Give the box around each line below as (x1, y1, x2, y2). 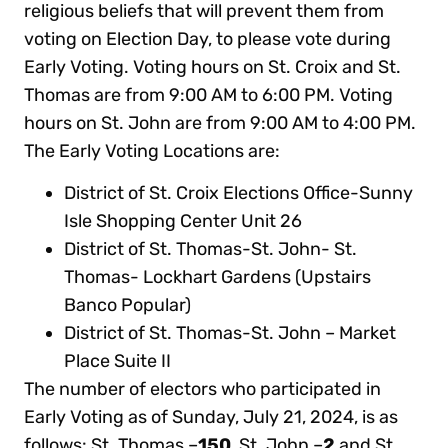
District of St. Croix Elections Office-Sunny (64, 182, 414, 205)
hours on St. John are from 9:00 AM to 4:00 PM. (24, 111, 417, 134)
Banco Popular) (64, 294, 192, 317)
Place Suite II (64, 350, 172, 373)
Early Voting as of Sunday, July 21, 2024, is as (24, 406, 399, 429)
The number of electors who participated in (24, 378, 382, 401)
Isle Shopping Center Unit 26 (64, 210, 303, 233)
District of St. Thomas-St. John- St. (64, 238, 358, 261)
